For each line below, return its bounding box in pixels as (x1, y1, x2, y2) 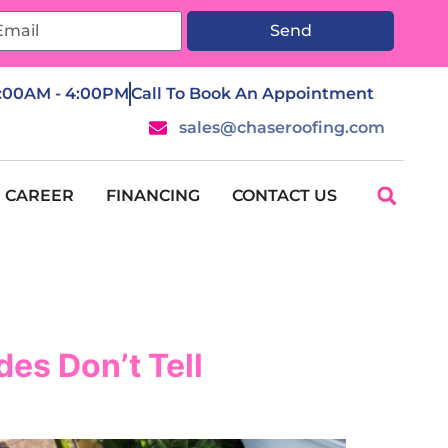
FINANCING (106, 186, 200, 205)
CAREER (5, 186, 74, 205)
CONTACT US (232, 186, 337, 205)
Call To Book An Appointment (131, 84, 374, 103)
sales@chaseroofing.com (178, 118, 385, 137)
